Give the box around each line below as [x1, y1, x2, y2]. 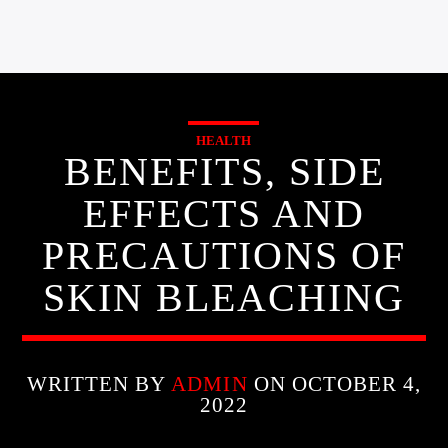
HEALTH [196, 133, 251, 148]
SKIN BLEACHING [43, 275, 405, 320]
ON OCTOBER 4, [247, 372, 422, 395]
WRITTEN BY [26, 372, 172, 395]
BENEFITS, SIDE [63, 149, 385, 194]
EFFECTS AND [83, 191, 365, 236]
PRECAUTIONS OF [42, 233, 406, 278]
